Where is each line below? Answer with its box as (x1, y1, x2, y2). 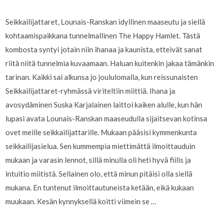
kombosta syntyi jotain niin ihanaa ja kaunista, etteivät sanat (5, 44, 203, 54)
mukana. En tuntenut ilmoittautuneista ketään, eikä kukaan (5, 183, 194, 192)
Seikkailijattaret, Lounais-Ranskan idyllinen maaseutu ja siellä (5, 17, 206, 26)
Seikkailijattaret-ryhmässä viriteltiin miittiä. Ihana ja (5, 86, 176, 95)
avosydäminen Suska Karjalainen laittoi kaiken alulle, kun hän (5, 100, 203, 109)
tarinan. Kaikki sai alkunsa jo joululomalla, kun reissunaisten (5, 72, 198, 81)
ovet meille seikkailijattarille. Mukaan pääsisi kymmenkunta (5, 127, 197, 137)
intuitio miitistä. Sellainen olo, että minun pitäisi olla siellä (5, 169, 193, 178)
